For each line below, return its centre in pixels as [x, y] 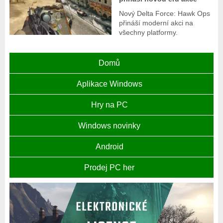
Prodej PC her [110, 168]
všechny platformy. [149, 33]
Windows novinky [110, 126]
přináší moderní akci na [156, 23]
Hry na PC [109, 105]
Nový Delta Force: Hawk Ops [165, 14]
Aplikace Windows [109, 84]
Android [109, 147]
